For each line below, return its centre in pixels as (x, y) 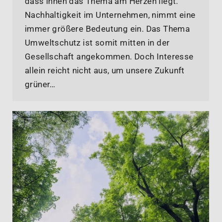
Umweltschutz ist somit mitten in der (97, 43)
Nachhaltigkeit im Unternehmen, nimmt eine (110, 15)
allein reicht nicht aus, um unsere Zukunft (105, 71)
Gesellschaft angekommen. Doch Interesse (109, 57)
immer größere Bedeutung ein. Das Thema (108, 29)
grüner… (40, 84)
